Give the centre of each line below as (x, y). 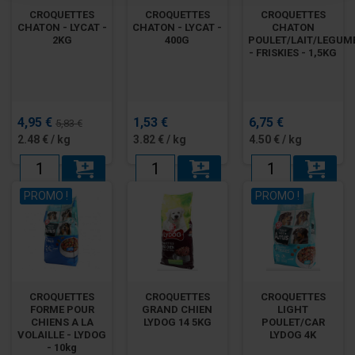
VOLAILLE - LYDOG (62, 334)
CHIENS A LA (62, 322)
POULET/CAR (293, 322)
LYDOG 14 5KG (177, 322)
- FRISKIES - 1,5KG (293, 52)
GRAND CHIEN (177, 309)
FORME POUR (62, 309)
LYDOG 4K (293, 334)
